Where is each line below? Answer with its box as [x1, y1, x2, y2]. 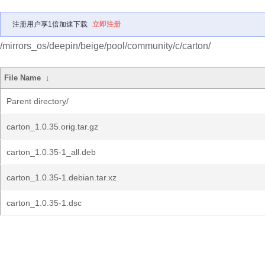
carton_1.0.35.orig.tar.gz [7, 122, 98, 131]
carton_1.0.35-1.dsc [7, 198, 82, 208]
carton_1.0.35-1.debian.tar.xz [7, 173, 117, 182]
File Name [4, 73, 41, 82]
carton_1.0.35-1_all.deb [7, 147, 96, 157]
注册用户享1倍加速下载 [12, 20, 88, 28]
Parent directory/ [7, 96, 69, 106]
